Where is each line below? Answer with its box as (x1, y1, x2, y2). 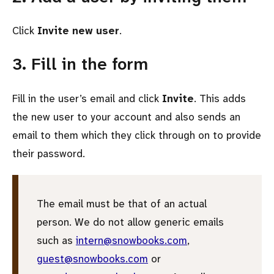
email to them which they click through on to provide (12, 128, 261, 142)
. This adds (194, 91, 246, 105)
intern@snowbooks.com (76, 233, 187, 247)
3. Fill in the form (12, 53, 148, 76)
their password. (12, 146, 85, 160)
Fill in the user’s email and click (12, 91, 162, 105)
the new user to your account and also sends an (12, 109, 240, 124)
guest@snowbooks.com (37, 251, 148, 265)
